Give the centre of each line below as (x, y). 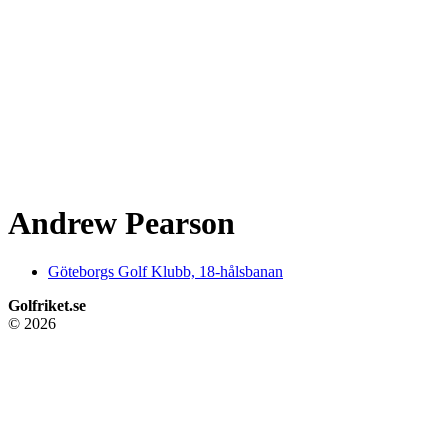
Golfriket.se (47, 305)
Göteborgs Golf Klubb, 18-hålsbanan (165, 271)
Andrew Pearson (121, 222)
